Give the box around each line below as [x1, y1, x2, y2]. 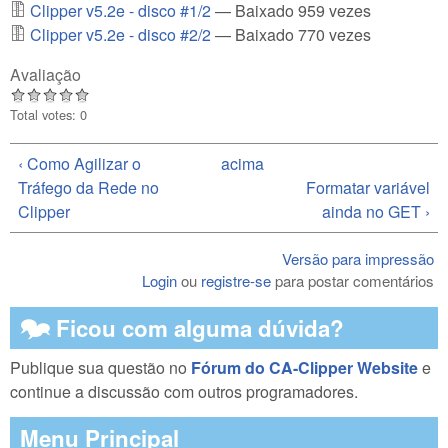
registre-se [201, 270, 272, 292]
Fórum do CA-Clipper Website [191, 355, 418, 379]
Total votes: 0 [10, 105, 87, 125]
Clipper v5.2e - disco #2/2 [30, 23, 211, 47]
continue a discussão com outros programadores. [10, 379, 358, 403]
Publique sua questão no [10, 355, 191, 379]
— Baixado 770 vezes [211, 23, 371, 47]
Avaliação [10, 63, 81, 87]
